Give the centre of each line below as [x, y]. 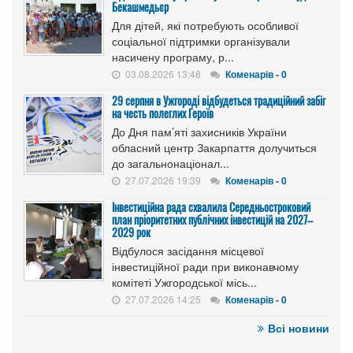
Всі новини [299, 327]
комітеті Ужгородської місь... [184, 282]
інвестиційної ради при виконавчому [205, 266]
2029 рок [131, 232]
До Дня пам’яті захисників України [199, 131]
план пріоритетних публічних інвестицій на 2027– [212, 219]
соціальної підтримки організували [201, 41]
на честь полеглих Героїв [163, 113]
